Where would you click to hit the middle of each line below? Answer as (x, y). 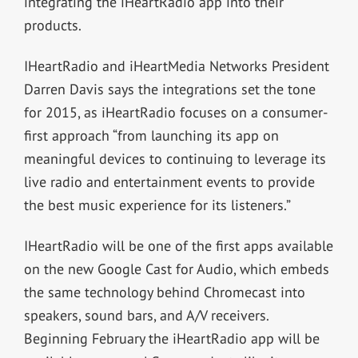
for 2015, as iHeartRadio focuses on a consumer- (175, 112)
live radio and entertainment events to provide (169, 181)
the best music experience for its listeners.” (157, 205)
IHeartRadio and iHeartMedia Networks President (176, 66)
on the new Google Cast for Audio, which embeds (176, 268)
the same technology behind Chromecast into (164, 292)
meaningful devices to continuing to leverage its (175, 158)
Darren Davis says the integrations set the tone (169, 89)
